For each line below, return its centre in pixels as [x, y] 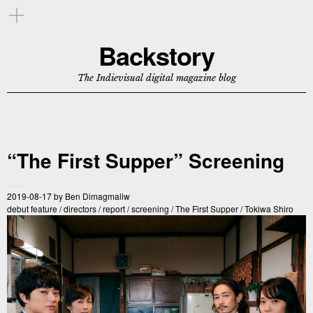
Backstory [156, 55]
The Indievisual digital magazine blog [156, 78]
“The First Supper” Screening [146, 160]
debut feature [32, 209]
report [114, 209]
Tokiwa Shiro [269, 209]
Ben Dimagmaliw [97, 196]
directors [80, 209]
